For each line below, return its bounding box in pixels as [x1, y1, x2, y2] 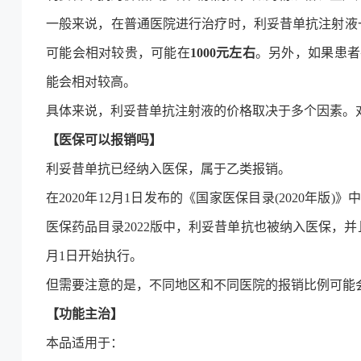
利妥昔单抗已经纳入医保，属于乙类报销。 [46, 162, 291, 176]
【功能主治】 [46, 307, 123, 321]
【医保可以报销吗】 [46, 133, 162, 147]
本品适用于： [46, 336, 123, 350]
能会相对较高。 [46, 75, 136, 89]
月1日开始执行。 [46, 249, 143, 263]
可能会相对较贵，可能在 [46, 46, 190, 60]
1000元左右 [189, 46, 255, 60]
